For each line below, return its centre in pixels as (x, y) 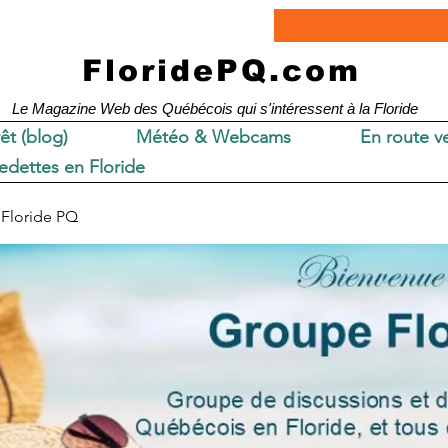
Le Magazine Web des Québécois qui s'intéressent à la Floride (215, 108)
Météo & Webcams (214, 137)
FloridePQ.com (221, 70)
